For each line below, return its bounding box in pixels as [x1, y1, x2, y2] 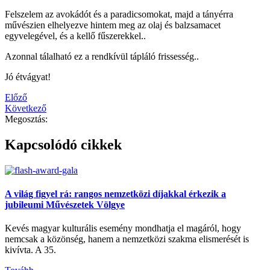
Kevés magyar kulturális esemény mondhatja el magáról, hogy [5, 223, 241, 234]
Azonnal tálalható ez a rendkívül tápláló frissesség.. [5, 51, 199, 61]
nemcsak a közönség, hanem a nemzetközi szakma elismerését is [5, 234, 249, 245]
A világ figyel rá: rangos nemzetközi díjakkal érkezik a [5, 188, 226, 199]
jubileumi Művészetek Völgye [5, 199, 125, 210]
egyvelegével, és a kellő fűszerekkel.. [5, 30, 146, 41]
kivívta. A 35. [5, 245, 56, 256]
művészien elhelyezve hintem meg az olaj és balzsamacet [5, 19, 221, 30]
